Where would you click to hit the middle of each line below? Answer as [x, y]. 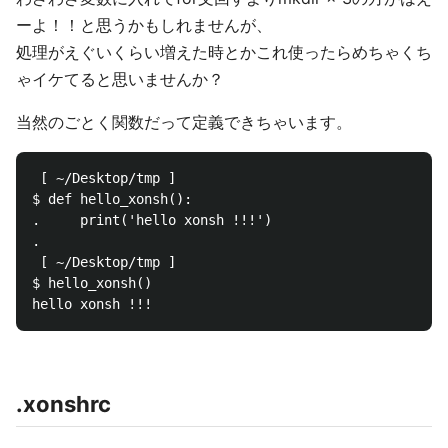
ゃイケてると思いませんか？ [120, 79]
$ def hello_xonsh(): [116, 199]
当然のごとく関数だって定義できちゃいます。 [184, 122]
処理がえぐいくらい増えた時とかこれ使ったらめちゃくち [224, 52]
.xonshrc [63, 404]
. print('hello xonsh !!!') [156, 220]
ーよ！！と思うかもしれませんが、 [144, 25]
